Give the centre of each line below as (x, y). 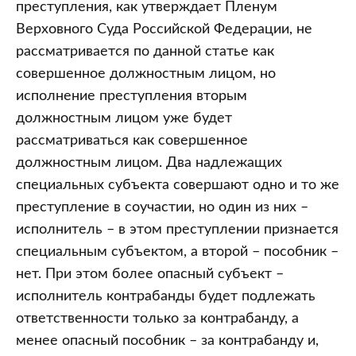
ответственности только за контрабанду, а (157, 319)
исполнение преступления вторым (132, 96)
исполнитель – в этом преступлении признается (177, 230)
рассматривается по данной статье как (145, 52)
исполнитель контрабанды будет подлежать (166, 296)
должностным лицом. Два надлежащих (149, 163)
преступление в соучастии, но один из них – (162, 207)
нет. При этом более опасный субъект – (150, 274)
